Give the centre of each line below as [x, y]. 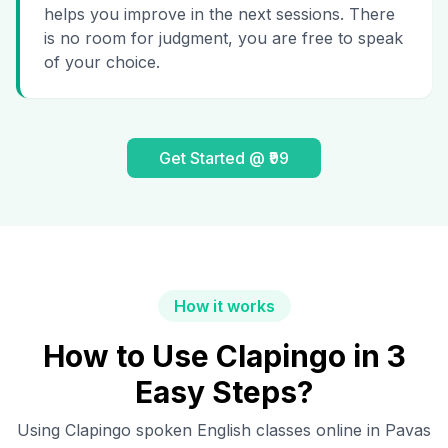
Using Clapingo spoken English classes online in [201, 430]
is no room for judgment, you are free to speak [223, 38]
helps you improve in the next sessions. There [219, 14]
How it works [224, 306]
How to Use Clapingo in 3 [224, 356]
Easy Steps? [224, 392]
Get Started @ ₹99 [224, 158]
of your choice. [102, 62]
